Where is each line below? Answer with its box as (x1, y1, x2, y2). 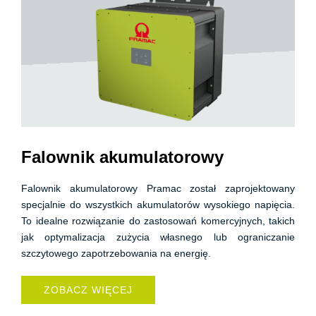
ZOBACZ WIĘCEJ (44, 284, 133, 296)
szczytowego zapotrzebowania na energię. (21, 248, 211, 259)
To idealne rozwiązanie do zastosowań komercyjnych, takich (21, 215, 295, 226)
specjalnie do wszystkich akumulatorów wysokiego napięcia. (21, 199, 295, 210)
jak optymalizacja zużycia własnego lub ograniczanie (21, 231, 295, 243)
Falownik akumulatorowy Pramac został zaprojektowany (21, 183, 295, 194)
